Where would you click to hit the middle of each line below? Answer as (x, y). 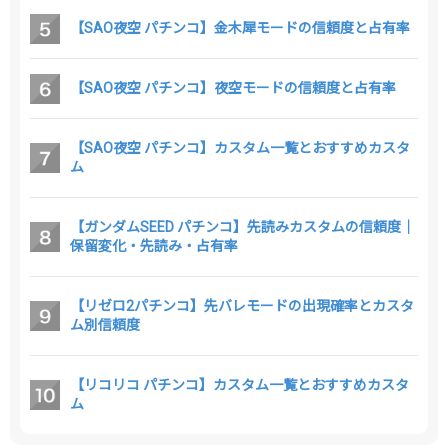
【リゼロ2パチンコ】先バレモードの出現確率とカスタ (242, 305)
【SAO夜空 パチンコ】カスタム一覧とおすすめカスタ (240, 147)
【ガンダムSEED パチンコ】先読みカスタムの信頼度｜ (242, 226)
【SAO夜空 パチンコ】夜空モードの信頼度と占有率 (233, 87)
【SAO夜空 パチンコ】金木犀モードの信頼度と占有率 (240, 27)
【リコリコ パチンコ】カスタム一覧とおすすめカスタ (239, 384)
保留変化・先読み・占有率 (154, 245)
